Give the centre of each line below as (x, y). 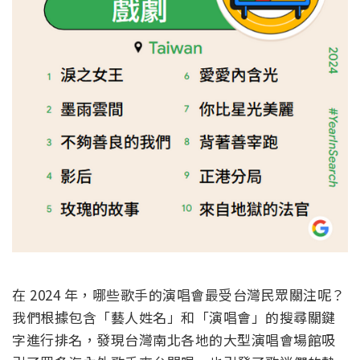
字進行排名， (54, 339)
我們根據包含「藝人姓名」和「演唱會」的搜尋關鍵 (174, 317)
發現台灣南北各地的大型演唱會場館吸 (216, 339)
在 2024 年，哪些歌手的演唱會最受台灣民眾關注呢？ (179, 294)
